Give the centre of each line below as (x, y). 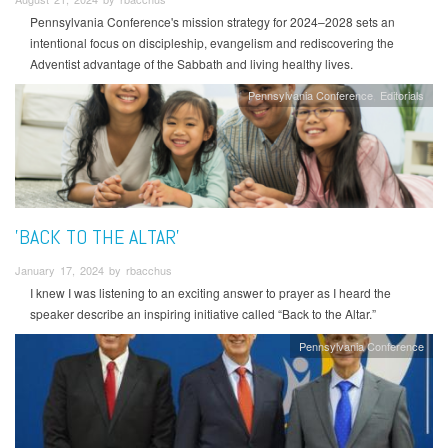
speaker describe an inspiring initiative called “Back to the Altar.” (203, 314)
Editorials (402, 94)
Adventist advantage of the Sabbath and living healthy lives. (191, 63)
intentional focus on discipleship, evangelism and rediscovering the (212, 42)
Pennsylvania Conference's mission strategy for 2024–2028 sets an (212, 21)
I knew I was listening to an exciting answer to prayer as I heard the (210, 293)
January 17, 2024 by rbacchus (93, 270)
